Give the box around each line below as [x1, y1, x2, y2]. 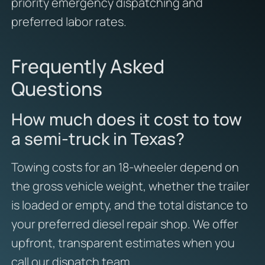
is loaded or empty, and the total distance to [11, 197, 248, 214]
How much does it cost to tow [11, 108, 242, 131]
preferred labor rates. [11, 14, 127, 30]
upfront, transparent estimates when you [11, 235, 235, 251]
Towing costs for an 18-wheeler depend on [11, 159, 239, 176]
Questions [11, 76, 102, 102]
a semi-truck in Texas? [11, 127, 185, 150]
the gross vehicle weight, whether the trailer [11, 178, 250, 195]
